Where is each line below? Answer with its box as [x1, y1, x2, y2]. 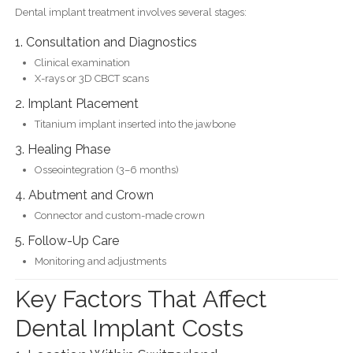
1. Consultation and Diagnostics [14, 34, 197, 50]
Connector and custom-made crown [34, 209, 205, 221]
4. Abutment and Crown [14, 187, 154, 203]
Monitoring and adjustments [34, 255, 166, 267]
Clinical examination [34, 56, 130, 69]
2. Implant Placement [14, 95, 139, 111]
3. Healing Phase [14, 141, 110, 157]
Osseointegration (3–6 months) [34, 163, 179, 176]
